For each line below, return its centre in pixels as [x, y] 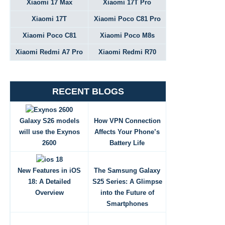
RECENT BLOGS [88, 91]
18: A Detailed [49, 182]
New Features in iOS [49, 171]
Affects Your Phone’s [127, 132]
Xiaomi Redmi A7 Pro [49, 52]
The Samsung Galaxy [127, 171]
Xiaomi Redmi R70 [127, 52]
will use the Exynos [49, 132]
